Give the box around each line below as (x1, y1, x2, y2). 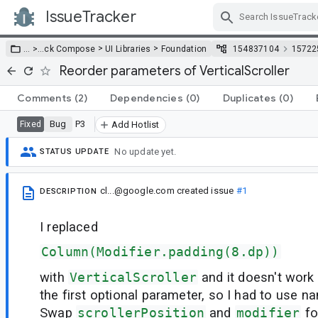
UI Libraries (105, 43, 151, 54)
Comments (17, 91, 72, 104)
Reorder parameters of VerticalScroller (60, 62, 290, 79)
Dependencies (109, 91, 183, 104)
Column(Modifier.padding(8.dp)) (41, 244, 280, 260)
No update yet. (114, 146, 177, 158)
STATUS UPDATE (40, 147, 109, 157)
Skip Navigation (174, 23, 252, 36)
